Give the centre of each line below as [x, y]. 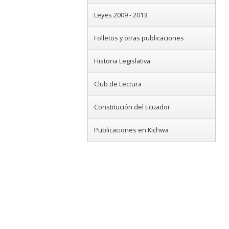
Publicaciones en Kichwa [131, 130]
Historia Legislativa [122, 61]
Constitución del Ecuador [132, 107]
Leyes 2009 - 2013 [120, 15]
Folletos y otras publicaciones [139, 38]
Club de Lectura [118, 84]
